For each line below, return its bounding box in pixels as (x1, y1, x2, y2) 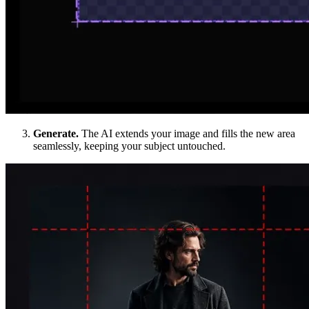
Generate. (33, 128, 79, 140)
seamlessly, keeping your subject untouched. (33, 140, 226, 152)
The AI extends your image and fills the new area (79, 128, 295, 140)
